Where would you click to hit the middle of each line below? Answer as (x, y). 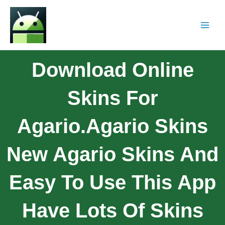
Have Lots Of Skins (113, 210)
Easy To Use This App (113, 182)
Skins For (113, 98)
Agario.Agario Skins (113, 126)
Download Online (113, 70)
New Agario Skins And (113, 154)
